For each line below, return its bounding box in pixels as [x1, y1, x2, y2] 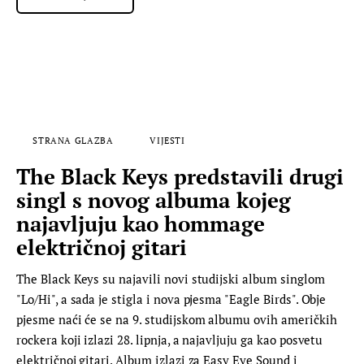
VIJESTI [149, 134, 185, 146]
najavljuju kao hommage [16, 210, 265, 238]
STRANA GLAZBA [32, 134, 114, 146]
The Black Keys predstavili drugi [16, 162, 344, 191]
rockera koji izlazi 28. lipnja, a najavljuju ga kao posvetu [16, 331, 323, 349]
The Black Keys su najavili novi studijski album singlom [16, 271, 325, 288]
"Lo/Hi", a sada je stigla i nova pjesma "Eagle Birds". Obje [16, 291, 327, 308]
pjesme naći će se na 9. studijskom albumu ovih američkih [16, 311, 337, 328]
